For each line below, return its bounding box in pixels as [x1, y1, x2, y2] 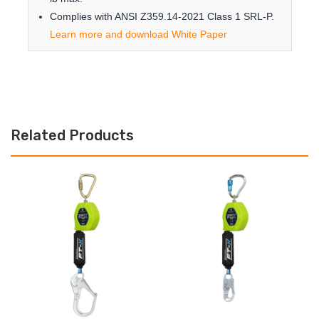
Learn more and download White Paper [49, 28, 227, 41]
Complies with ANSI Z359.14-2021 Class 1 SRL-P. [49, 11, 274, 23]
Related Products [11, 127, 134, 145]
